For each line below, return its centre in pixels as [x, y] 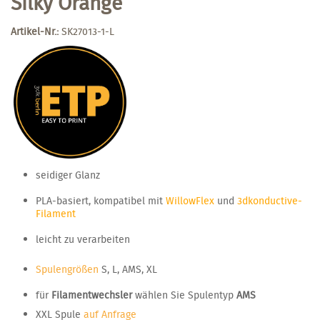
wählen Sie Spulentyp [184, 295]
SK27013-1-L [88, 31]
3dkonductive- [270, 200]
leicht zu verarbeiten [83, 239]
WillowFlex [190, 200]
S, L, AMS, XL [128, 269]
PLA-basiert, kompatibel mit [101, 200]
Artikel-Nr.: [35, 31]
